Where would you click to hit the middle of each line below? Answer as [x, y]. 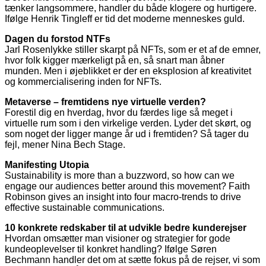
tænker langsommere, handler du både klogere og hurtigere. [131, 8]
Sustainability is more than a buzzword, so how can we [120, 176]
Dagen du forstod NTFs [58, 39]
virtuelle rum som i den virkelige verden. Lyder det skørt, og [128, 123]
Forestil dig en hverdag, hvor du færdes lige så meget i [119, 113]
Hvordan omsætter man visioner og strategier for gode [118, 239]
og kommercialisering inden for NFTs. [83, 82]
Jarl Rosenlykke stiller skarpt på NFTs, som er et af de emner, [133, 50]
